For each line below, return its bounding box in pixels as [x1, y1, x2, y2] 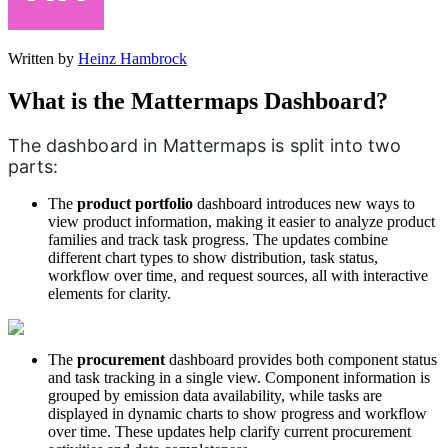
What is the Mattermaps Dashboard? [8, 88, 388, 115]
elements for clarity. [48, 285, 171, 303]
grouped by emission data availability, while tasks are [48, 387, 382, 405]
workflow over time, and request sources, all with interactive [48, 267, 428, 285]
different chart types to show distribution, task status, [48, 249, 378, 267]
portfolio [135, 195, 193, 213]
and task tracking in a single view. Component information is [48, 369, 430, 387]
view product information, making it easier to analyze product [48, 213, 435, 231]
